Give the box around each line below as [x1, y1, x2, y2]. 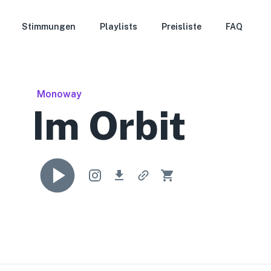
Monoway [37, 88, 82, 100]
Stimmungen [22, 22, 76, 31]
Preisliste [162, 22, 202, 31]
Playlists [100, 22, 138, 31]
